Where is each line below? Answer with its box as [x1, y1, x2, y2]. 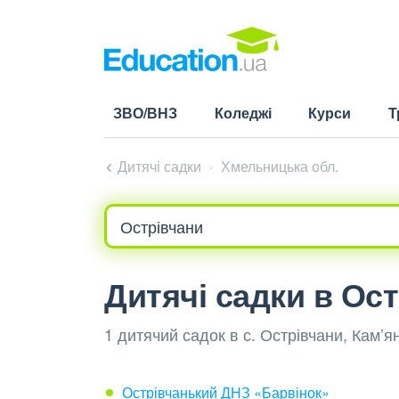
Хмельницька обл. [221, 156, 338, 176]
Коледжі [214, 102, 272, 123]
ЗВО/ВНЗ [113, 102, 177, 123]
